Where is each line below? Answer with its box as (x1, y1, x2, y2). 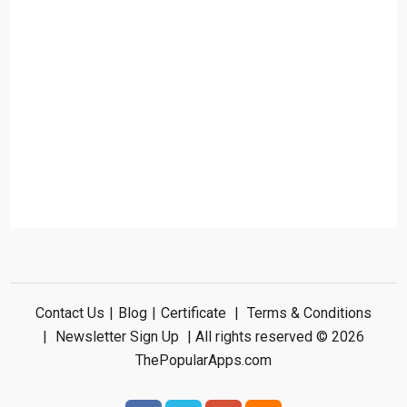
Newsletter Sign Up (55, 327, 179, 345)
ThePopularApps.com (134, 351, 272, 369)
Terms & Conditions (246, 303, 372, 322)
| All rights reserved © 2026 (183, 327, 364, 345)
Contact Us (35, 303, 104, 322)
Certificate (160, 303, 226, 322)
